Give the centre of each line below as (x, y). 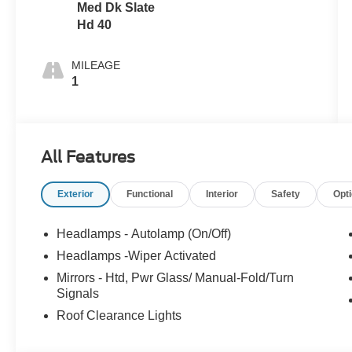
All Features (88, 157)
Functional (150, 194)
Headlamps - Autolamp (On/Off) (144, 233)
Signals (78, 293)
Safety (286, 194)
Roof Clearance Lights (119, 315)
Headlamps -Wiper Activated (137, 255)
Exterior (76, 194)
